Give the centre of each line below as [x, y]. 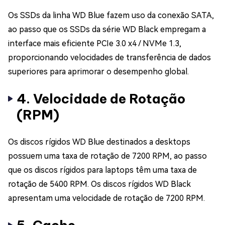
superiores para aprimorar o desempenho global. [98, 71]
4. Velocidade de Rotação [101, 98]
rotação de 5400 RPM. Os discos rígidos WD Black [99, 184]
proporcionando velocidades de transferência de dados [109, 57]
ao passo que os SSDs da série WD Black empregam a [107, 29]
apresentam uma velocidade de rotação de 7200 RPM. [106, 198]
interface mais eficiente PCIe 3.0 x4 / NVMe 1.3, [95, 43]
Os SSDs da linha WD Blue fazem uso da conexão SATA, [111, 15]
